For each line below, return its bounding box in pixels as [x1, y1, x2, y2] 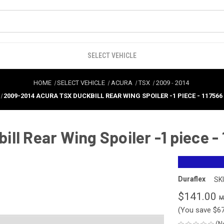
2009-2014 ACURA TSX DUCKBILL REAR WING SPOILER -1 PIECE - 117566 [3, 92, 223, 99]
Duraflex [178, 175, 205, 183]
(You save [178, 205, 211, 214]
